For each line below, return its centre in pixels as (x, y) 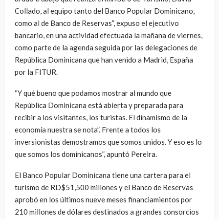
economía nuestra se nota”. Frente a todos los (88, 130)
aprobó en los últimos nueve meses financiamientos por (103, 200)
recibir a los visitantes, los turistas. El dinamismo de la (101, 118)
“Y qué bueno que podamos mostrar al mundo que (93, 93)
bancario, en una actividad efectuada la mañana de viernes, (109, 35)
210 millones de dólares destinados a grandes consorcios (107, 212)
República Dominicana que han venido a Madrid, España (104, 60)
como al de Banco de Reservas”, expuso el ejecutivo (97, 23)
